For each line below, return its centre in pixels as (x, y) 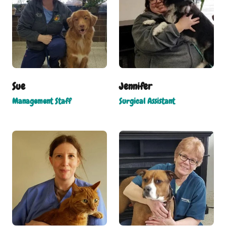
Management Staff (42, 101)
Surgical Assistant (147, 101)
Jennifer (135, 87)
